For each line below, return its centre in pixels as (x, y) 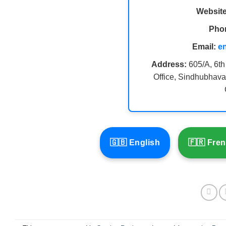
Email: (204, 47)
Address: (169, 65)
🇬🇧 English (135, 143)
